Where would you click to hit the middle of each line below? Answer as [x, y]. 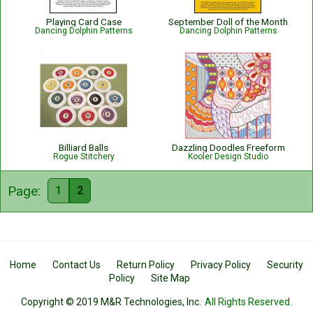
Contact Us [77, 265]
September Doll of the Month [228, 22]
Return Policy [146, 265]
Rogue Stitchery [83, 156]
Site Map [170, 278]
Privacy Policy [221, 265]
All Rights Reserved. [248, 302]
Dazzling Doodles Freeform [228, 147]
